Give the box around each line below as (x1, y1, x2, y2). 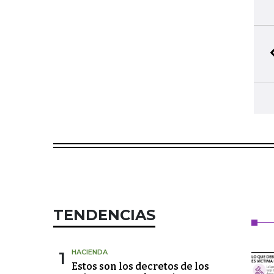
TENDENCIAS (53, 206, 155, 224)
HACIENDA (72, 248, 108, 256)
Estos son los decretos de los (72, 261, 209, 272)
